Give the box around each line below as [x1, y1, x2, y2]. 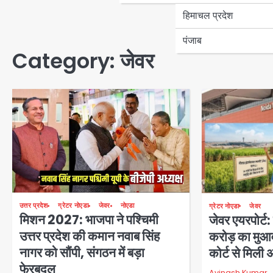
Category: [12, 46, 120, 76]
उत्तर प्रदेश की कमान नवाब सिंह [19, 227, 160, 246]
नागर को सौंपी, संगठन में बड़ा [19, 244, 144, 262]
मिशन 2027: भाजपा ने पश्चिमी [19, 211, 158, 229]
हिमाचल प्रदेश [183, 8, 233, 23]
